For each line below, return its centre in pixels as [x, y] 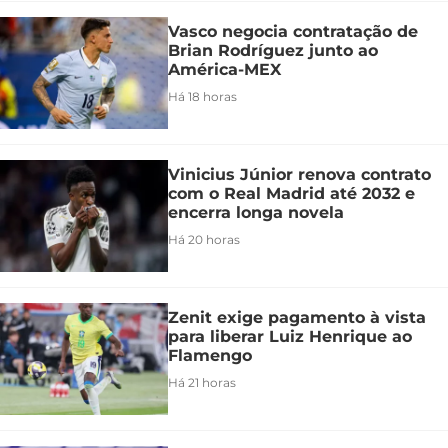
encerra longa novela [256, 213]
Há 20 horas [204, 240]
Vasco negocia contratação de [293, 32]
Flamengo [210, 356]
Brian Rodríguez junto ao [273, 51]
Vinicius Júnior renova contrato [299, 175]
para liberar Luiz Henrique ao [290, 337]
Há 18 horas [202, 97]
